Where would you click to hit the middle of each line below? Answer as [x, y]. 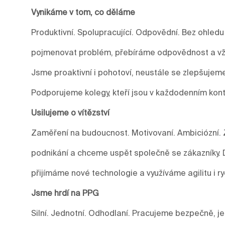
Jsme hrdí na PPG [65, 193]
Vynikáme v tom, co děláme [83, 12]
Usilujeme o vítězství [70, 112]
